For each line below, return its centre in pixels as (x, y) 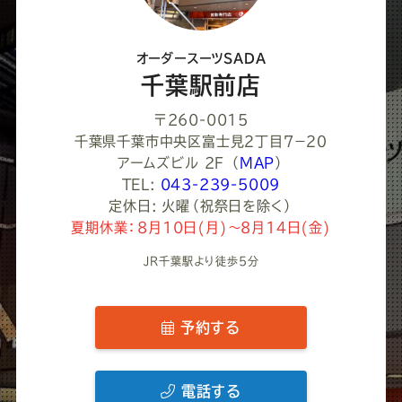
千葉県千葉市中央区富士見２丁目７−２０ (201, 142)
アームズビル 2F (171, 163)
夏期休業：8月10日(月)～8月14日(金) (201, 228)
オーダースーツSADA (201, 59)
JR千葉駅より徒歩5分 (201, 262)
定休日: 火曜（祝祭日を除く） (201, 206)
